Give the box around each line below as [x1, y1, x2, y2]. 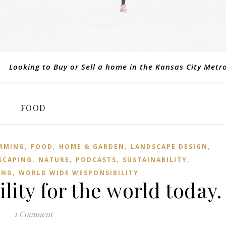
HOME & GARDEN [59, 142, 125, 151]
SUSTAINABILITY [122, 155, 187, 164]
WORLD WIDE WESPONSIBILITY [18, 168, 139, 177]
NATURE [38, 155, 70, 164]
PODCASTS [75, 155, 117, 164]
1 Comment [14, 209, 52, 219]
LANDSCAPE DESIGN [131, 142, 208, 151]
